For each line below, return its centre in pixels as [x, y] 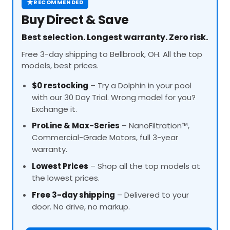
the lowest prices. [66, 178]
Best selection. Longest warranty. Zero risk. [115, 37]
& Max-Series [91, 126]
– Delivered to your [152, 195]
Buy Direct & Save [75, 20]
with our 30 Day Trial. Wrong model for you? [114, 97]
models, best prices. [60, 65]
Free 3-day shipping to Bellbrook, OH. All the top [112, 54]
